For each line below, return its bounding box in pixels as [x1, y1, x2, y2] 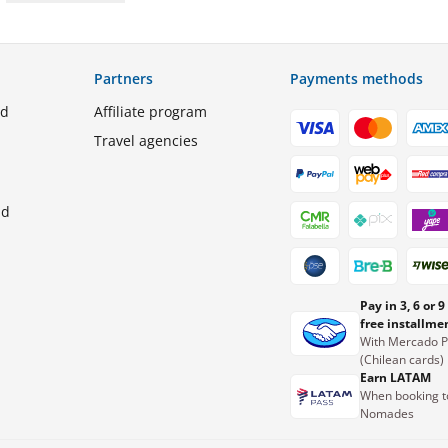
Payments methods [289, 69, 423, 89]
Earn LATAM [359, 369, 431, 387]
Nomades [359, 405, 414, 423]
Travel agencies [94, 131, 199, 151]
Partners [94, 69, 154, 89]
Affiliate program [94, 102, 208, 122]
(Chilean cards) [359, 351, 444, 369]
